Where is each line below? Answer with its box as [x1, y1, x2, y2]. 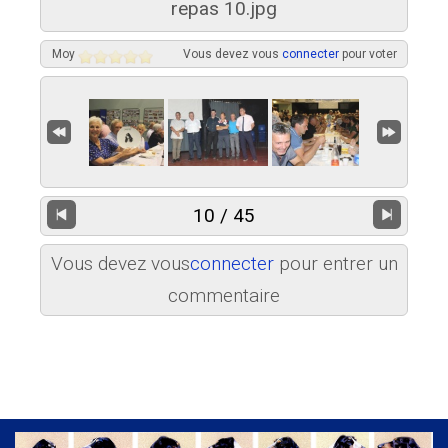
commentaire [168, 284, 280, 308]
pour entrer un [273, 252, 398, 276]
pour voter [338, 47, 397, 62]
